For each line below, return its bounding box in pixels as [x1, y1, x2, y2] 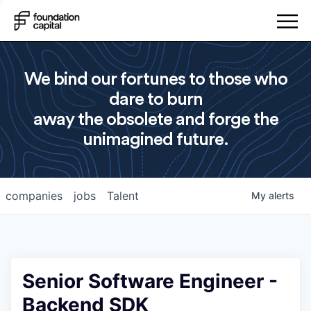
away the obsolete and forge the [33, 110, 278, 128]
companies [6, 189, 62, 203]
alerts [269, 190, 294, 201]
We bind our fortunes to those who [24, 70, 287, 88]
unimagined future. [83, 131, 228, 149]
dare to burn [108, 90, 203, 108]
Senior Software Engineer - [22, 269, 278, 293]
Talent [107, 189, 139, 203]
